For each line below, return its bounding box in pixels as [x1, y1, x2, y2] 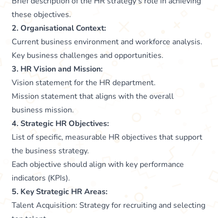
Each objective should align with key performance [12, 159, 184, 170]
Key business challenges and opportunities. [12, 50, 163, 61]
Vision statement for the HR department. [12, 77, 156, 89]
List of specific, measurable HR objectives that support [12, 132, 202, 143]
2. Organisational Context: [12, 23, 106, 34]
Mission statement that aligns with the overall [12, 91, 174, 102]
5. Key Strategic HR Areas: [12, 186, 108, 198]
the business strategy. [12, 145, 89, 157]
